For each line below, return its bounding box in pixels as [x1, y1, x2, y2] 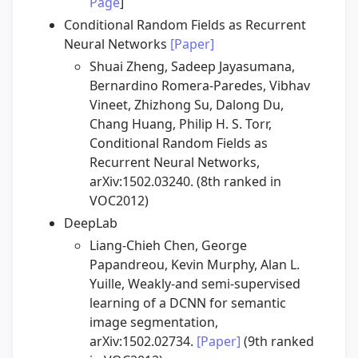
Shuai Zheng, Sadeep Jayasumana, [89, 58, 295, 76]
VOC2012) [89, 192, 149, 210]
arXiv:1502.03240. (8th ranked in [89, 173, 281, 191]
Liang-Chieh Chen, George [89, 237, 247, 255]
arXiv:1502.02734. [89, 332, 197, 351]
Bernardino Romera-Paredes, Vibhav [89, 77, 310, 95]
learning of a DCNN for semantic [89, 294, 286, 312]
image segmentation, [89, 313, 218, 332]
